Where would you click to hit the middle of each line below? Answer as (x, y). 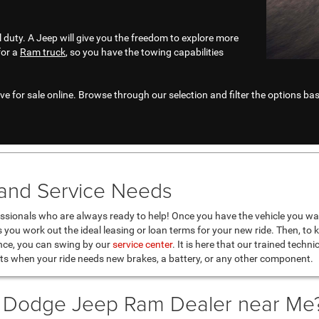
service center (143, 245)
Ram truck (43, 52)
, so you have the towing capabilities (145, 52)
